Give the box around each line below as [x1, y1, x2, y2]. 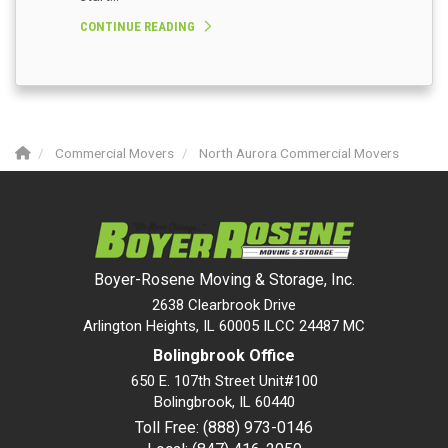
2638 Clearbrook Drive [152, 296, 296, 315]
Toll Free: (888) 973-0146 [135, 418, 313, 438]
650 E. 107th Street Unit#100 [130, 372, 318, 391]
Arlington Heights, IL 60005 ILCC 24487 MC [83, 317, 365, 336]
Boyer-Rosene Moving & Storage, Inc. [93, 270, 355, 290]
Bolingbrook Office [153, 346, 295, 366]
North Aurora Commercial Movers [199, 145, 399, 162]
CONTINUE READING [80, 19, 195, 35]
